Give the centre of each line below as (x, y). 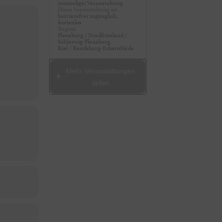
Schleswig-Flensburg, (84, 42)
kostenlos (70, 22)
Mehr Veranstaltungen (101, 71)
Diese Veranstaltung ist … (90, 9)
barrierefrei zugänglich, (88, 16)
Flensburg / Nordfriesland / (92, 35)
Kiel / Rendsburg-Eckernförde (96, 48)
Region (67, 29)
